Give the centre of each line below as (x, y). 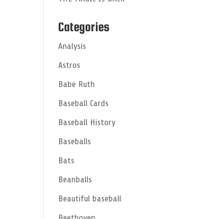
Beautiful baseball (90, 198)
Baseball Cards (84, 103)
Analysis (72, 46)
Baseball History (87, 122)
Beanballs (75, 179)
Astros (69, 65)
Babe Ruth (77, 84)
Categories (84, 27)
